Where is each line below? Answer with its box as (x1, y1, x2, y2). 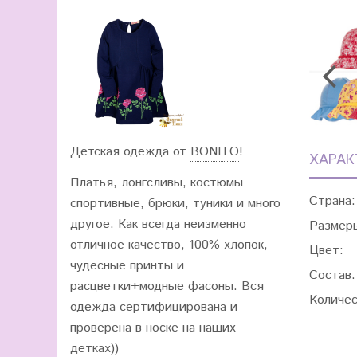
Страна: (309, 192, 355, 211)
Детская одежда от (70, 143, 190, 161)
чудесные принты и (70, 257, 184, 275)
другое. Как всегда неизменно (70, 215, 246, 233)
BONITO (190, 143, 239, 161)
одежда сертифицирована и (70, 298, 237, 316)
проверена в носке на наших (70, 319, 236, 337)
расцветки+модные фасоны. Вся (70, 277, 264, 296)
